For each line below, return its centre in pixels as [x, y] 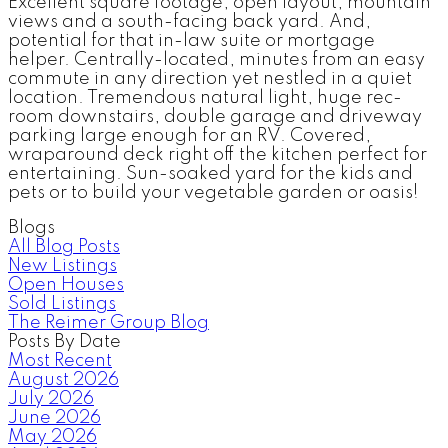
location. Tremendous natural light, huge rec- [205, 97]
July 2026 [51, 398]
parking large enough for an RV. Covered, [189, 135]
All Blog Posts [64, 246]
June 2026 [54, 417]
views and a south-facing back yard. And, [189, 21]
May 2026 [52, 436]
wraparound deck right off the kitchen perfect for [217, 154]
